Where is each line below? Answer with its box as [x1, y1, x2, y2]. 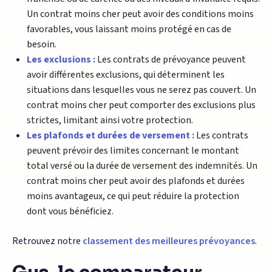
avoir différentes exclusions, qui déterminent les [27, 67, 225, 81]
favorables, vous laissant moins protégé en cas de [27, 22, 231, 36]
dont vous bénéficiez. [27, 204, 114, 218]
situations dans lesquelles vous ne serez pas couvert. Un [27, 83, 256, 97]
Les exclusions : [27, 52, 95, 66]
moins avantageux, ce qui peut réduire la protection [27, 189, 239, 203]
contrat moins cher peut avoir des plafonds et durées [27, 174, 245, 188]
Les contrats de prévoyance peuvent [95, 52, 246, 66]
